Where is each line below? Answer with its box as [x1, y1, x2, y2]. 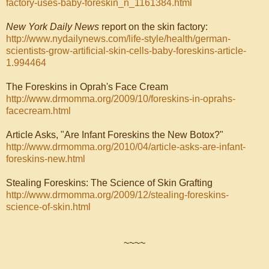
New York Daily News [6, 21, 99, 32]
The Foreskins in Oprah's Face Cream [6, 81, 168, 92]
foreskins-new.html [6, 153, 85, 164]
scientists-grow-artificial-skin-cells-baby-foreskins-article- [6, 45, 246, 56]
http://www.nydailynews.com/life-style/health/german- [6, 33, 231, 44]
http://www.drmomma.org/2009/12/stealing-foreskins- [6, 189, 229, 200]
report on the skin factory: [99, 21, 208, 32]
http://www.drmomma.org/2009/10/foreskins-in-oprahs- [6, 93, 235, 104]
